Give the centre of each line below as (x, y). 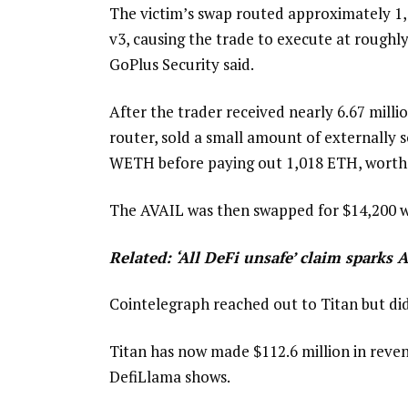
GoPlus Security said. (181, 65)
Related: (142, 257)
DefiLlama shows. (169, 377)
